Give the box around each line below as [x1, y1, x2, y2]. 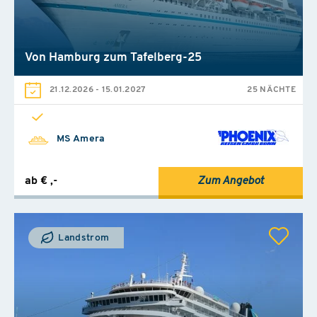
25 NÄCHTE [247, 85, 296, 94]
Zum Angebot [197, 175, 264, 187]
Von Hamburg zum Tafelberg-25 [25, 51, 202, 64]
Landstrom [56, 232, 110, 243]
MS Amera [57, 133, 105, 144]
